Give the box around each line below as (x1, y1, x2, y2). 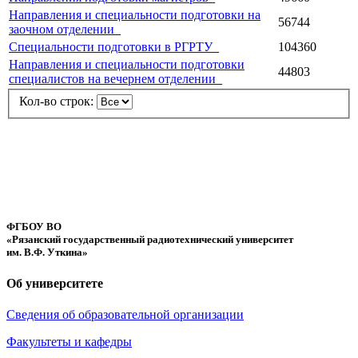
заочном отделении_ (9, 22, 121, 36)
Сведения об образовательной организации (6, 308, 244, 322)
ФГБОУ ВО (6, 220, 62, 233)
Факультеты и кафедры (6, 335, 132, 349)
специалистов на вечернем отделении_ (9, 71, 222, 86)
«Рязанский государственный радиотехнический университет (6, 233, 293, 245)
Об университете (6, 276, 103, 290)
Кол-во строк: (19, 94, 97, 109)
